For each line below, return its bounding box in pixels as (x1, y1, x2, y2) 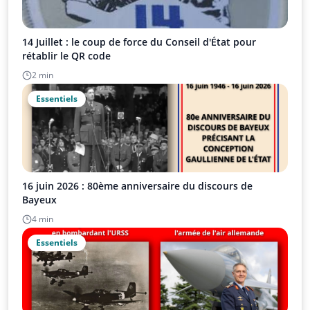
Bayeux (22, 192, 57, 206)
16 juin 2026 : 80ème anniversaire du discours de (22, 179, 253, 192)
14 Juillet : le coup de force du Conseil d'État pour (22, 35, 256, 48)
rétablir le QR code (22, 48, 111, 62)
